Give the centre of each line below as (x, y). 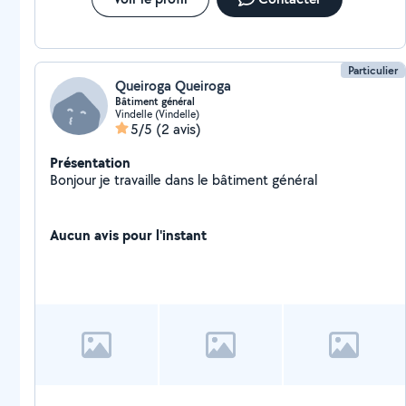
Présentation (90, 162)
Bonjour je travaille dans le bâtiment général (184, 180)
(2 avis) (179, 129)
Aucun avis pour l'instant (128, 235)
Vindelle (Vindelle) (157, 114)
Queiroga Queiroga (173, 86)
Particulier (373, 70)
